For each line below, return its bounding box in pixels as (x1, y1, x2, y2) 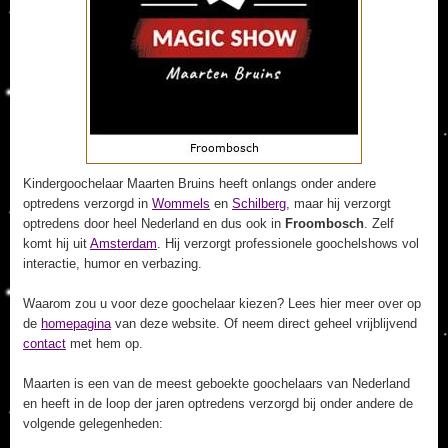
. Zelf (364, 216, 394, 231)
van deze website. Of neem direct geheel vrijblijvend (111, 316, 417, 331)
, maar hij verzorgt (286, 196, 391, 211)
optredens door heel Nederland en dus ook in (23, 216, 285, 231)
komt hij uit (23, 236, 90, 251)
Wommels (152, 196, 210, 211)
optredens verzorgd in (23, 196, 152, 211)
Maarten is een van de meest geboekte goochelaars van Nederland (23, 376, 410, 391)
